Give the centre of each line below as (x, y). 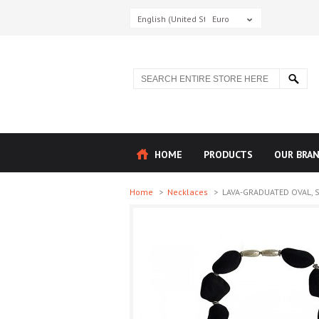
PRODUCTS (228, 155)
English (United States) (182, 19)
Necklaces (189, 192)
